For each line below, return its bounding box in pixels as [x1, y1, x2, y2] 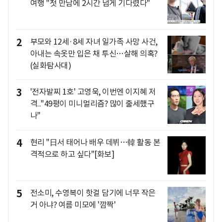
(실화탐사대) [30, 60, 71, 70]
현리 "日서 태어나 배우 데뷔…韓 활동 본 [30, 137, 160, 147]
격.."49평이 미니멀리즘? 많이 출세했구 [30, 99, 154, 109]
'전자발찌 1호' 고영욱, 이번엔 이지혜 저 [30, 87, 156, 97]
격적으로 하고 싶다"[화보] [30, 149, 114, 159]
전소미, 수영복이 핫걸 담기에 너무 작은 [30, 187, 156, 198]
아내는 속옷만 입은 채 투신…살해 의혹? [30, 48, 158, 58]
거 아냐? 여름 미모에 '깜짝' [30, 199, 115, 210]
